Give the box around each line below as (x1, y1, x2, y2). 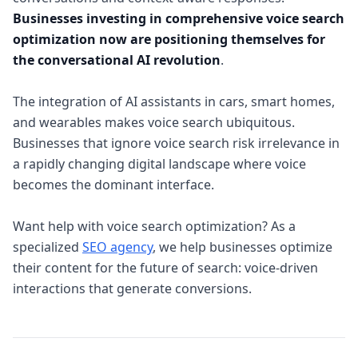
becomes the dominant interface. (13, 176, 214, 193)
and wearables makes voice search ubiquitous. (13, 113, 295, 131)
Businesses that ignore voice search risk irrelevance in (13, 134, 340, 152)
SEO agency (82, 238, 153, 256)
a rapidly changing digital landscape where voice (13, 155, 306, 173)
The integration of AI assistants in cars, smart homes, (13, 93, 335, 110)
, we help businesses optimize (153, 238, 332, 256)
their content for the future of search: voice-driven (13, 259, 318, 276)
